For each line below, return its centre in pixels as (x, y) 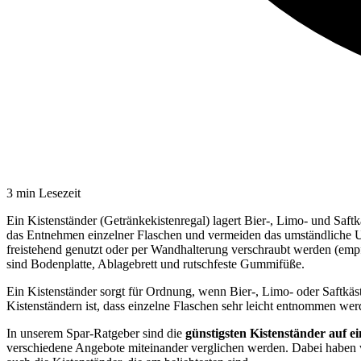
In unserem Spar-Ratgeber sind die (96, 333)
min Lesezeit (47, 193)
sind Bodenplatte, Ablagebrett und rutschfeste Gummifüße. (156, 263)
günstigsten (216, 333)
